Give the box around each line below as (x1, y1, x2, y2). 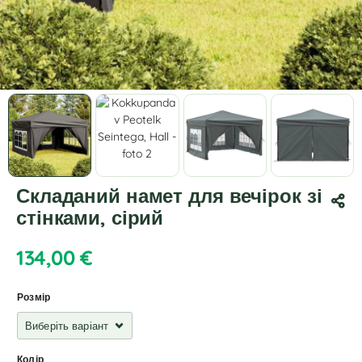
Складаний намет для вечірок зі (16, 183, 322, 208)
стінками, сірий (16, 205, 164, 230)
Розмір (17, 291, 51, 304)
